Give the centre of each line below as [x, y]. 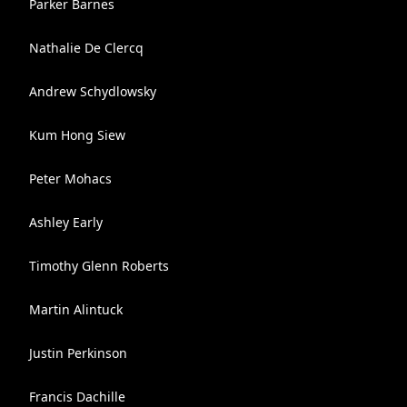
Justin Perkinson [78, 353]
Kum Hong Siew [77, 135]
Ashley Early [66, 222]
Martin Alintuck [76, 309]
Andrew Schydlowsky [93, 91]
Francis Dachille [77, 397]
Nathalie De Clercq [86, 48]
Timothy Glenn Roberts [99, 266]
